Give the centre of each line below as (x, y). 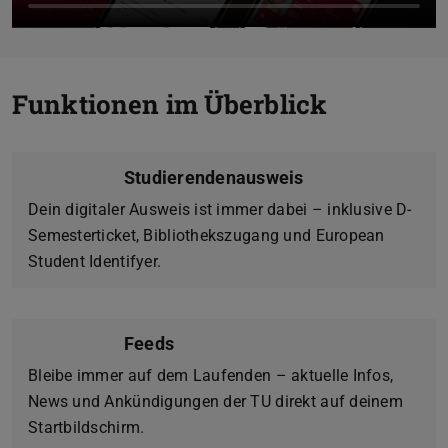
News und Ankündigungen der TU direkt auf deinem (216, 401)
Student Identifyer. (95, 261)
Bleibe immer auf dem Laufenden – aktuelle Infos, (211, 375)
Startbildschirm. (86, 427)
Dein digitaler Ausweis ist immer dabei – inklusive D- (220, 209)
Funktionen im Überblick (170, 104)
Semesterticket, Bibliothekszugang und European (206, 235)
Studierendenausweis (214, 177)
